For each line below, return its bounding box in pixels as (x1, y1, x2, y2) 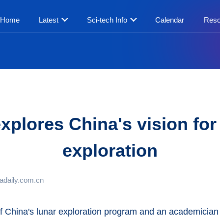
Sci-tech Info (86, 16, 127, 24)
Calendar (155, 16, 185, 24)
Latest (39, 16, 59, 24)
